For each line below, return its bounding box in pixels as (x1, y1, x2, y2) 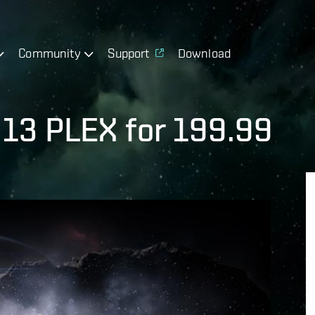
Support (108, 45, 150, 60)
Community (18, 45, 81, 60)
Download (177, 45, 231, 60)
